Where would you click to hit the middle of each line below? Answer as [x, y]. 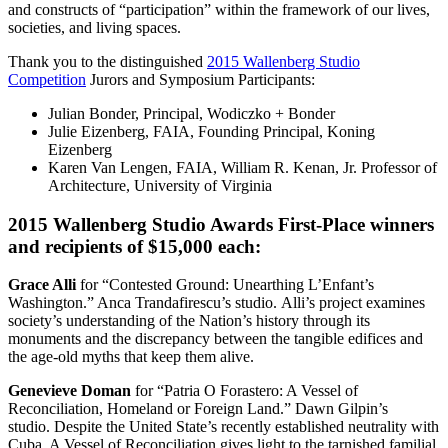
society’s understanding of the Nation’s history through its [189, 321]
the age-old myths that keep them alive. [131, 357]
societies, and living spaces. [94, 27]
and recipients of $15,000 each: [134, 246]
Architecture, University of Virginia [160, 185]
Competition [47, 79]
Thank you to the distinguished [107, 61]
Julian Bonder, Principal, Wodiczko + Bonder [193, 113]
